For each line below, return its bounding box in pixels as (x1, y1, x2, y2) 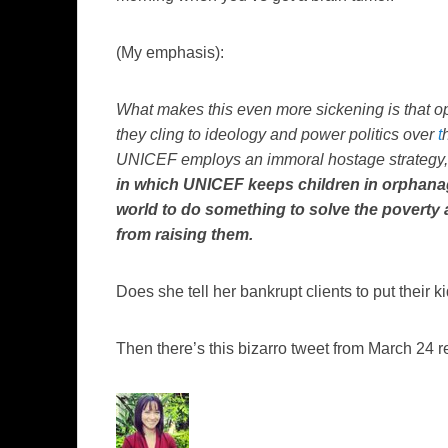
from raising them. (116, 226, 253, 244)
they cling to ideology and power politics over (116, 126, 438, 144)
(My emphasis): (116, 44, 224, 62)
